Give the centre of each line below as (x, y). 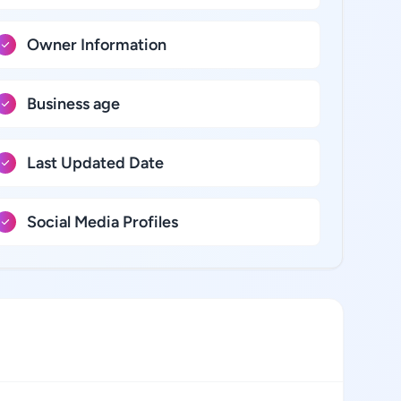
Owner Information (96, 45)
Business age (73, 104)
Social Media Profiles (102, 222)
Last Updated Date (95, 163)
